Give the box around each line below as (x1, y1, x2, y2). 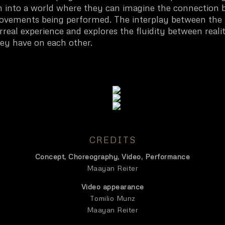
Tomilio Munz (89, 194, 136, 203)
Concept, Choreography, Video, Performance (35, 152, 190, 161)
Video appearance (81, 182, 144, 191)
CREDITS (89, 134, 136, 146)
